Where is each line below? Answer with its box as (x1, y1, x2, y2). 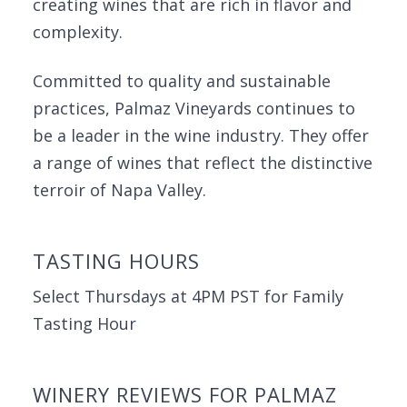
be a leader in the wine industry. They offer (33, 124, 369, 146)
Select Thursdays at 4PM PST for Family (33, 285, 343, 307)
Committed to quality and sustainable (33, 70, 331, 92)
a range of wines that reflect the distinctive (33, 152, 372, 174)
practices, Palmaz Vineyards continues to (33, 97, 355, 119)
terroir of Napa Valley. (33, 179, 206, 201)
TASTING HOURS (33, 247, 200, 274)
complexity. (33, 21, 123, 43)
